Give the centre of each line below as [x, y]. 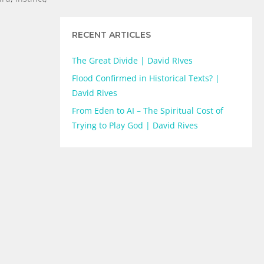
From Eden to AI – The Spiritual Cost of [148, 111]
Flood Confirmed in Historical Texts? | [146, 78]
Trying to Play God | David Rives [135, 126]
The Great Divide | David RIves [132, 61]
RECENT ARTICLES [111, 35]
